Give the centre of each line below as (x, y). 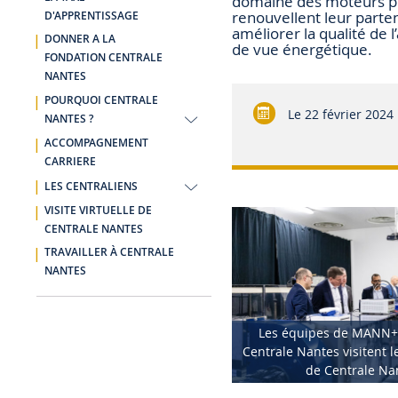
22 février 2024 (348, 115)
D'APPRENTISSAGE (91, 16)
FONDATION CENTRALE (103, 58)
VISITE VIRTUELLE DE (98, 210)
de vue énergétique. (302, 49)
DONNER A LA (80, 40)
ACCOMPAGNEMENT (96, 143)
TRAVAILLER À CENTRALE (109, 253)
